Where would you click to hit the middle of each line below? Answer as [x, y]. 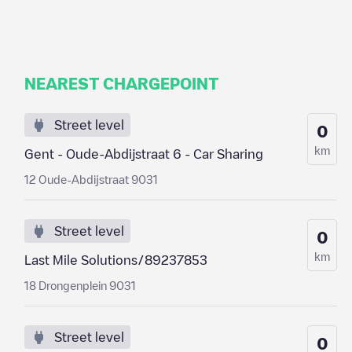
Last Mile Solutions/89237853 [115, 260]
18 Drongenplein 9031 [80, 285]
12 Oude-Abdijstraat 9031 [91, 179]
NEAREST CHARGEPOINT [121, 83]
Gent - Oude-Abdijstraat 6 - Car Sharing [143, 154]
